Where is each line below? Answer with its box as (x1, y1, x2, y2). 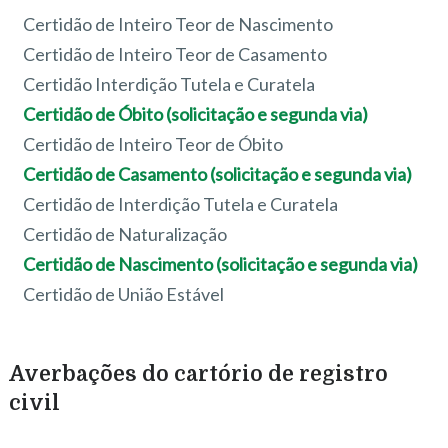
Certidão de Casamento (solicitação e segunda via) (23, 162, 413, 185)
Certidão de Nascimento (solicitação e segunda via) (23, 252, 419, 275)
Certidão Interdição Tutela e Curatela (23, 72, 316, 95)
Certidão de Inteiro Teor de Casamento (23, 42, 328, 65)
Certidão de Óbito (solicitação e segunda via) (23, 102, 369, 125)
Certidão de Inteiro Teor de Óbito (23, 132, 284, 155)
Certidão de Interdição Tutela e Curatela (23, 192, 339, 215)
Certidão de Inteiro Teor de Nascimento (23, 12, 334, 35)
